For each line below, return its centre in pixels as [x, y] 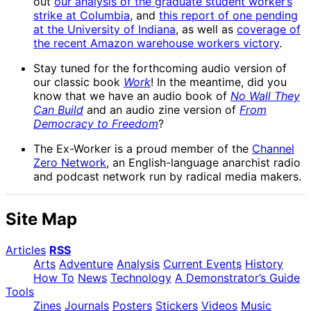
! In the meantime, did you [219, 82]
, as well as [206, 29]
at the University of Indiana [104, 29]
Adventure [86, 263]
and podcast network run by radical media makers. [167, 176]
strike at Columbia [82, 15]
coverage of [269, 29]
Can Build [58, 109]
